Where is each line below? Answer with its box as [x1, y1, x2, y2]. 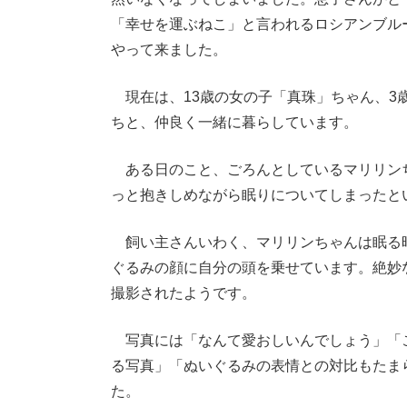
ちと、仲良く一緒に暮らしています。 [111, 114, 358, 130]
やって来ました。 [111, 42, 227, 57]
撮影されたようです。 [111, 285, 256, 301]
